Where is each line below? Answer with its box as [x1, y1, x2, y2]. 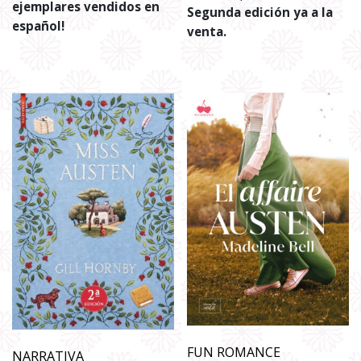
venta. [187, 23, 227, 39]
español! [12, 17, 68, 34]
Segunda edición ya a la [187, 3, 334, 20]
